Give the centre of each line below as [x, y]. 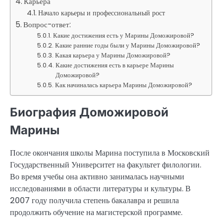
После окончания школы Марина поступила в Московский [110, 153]
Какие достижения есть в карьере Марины [115, 65]
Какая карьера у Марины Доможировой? [113, 55]
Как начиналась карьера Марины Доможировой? [124, 85]
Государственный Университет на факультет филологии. [106, 165]
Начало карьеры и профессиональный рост [101, 13]
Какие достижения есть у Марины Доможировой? [124, 35]
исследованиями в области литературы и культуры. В [100, 188]
